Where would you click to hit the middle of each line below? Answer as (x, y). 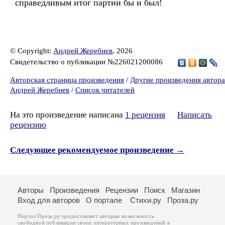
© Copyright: (32, 51)
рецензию (28, 125)
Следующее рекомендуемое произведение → (97, 150)
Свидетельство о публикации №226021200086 (87, 62)
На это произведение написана (68, 115)
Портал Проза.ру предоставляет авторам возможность (86, 216)
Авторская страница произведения (67, 80)
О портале (104, 200)
